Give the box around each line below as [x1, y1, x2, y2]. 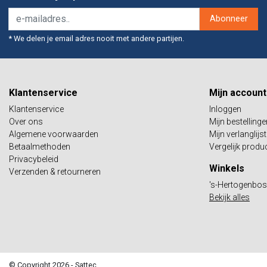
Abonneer [210, 14, 248, 24]
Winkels [209, 162, 244, 174]
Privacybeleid [9, 154, 58, 164]
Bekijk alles [209, 192, 250, 202]
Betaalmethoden [9, 141, 70, 151]
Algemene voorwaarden [9, 129, 98, 139]
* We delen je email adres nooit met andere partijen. [9, 33, 184, 43]
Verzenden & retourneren [9, 166, 101, 176]
